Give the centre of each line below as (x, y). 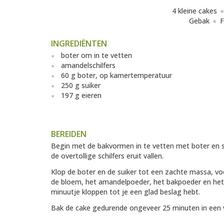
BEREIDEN (69, 134)
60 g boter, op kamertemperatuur (116, 75)
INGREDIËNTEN (79, 44)
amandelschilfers (88, 65)
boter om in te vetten (96, 55)
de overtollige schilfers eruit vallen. (107, 156)
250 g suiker (81, 85)
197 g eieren (81, 95)
